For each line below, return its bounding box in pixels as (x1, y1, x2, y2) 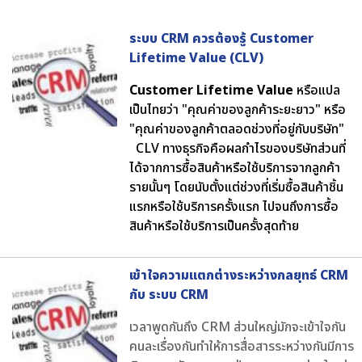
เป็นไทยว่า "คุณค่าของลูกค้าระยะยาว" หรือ (129, 99, 346, 120)
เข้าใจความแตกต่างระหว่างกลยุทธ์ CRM (129, 265, 348, 285)
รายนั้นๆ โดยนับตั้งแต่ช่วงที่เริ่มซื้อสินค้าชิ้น (129, 177, 343, 197)
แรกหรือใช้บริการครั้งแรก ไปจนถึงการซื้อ (129, 196, 339, 217)
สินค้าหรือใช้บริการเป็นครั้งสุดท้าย (129, 216, 299, 236)
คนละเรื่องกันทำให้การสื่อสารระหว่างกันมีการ (129, 336, 354, 356)
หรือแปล (293, 80, 340, 100)
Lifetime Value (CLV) (129, 48, 263, 68)
